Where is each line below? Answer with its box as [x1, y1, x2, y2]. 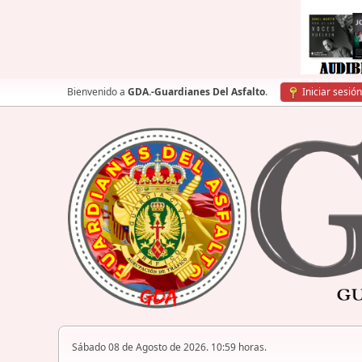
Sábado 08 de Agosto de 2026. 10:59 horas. [72, 340, 267, 355]
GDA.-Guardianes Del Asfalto [128, 85, 265, 99]
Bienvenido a [67, 85, 128, 99]
